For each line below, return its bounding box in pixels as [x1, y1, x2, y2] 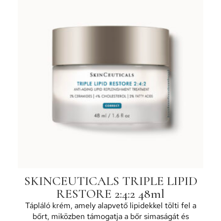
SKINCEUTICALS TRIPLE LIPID [24, 173, 197, 188]
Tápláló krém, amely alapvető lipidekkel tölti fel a [25, 200, 196, 211]
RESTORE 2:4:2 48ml [56, 185, 165, 201]
